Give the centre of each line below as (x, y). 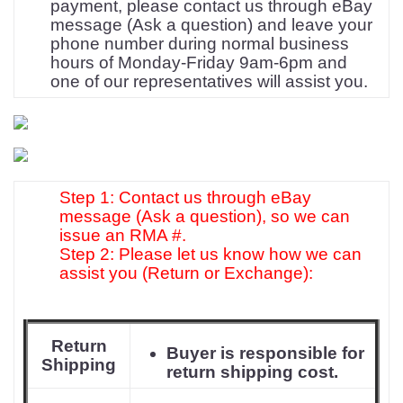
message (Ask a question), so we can (205, 216)
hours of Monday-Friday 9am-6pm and (199, 63)
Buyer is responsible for (265, 353)
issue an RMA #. (123, 235)
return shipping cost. (252, 372)
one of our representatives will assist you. (209, 81)
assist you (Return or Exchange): (186, 273)
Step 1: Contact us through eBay (185, 197)
